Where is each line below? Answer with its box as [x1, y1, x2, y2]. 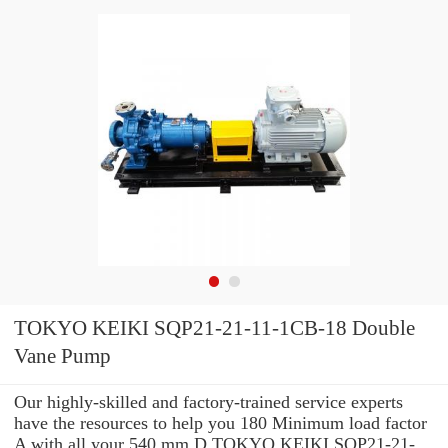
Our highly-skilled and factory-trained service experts [14, 391, 403, 412]
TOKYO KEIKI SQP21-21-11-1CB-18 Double [14, 316, 416, 341]
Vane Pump [14, 344, 111, 369]
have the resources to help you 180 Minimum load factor [14, 412, 427, 433]
